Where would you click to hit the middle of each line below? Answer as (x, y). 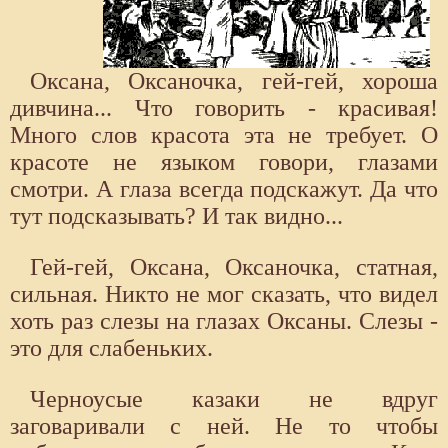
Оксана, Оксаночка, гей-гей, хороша (234, 81)
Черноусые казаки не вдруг (234, 399)
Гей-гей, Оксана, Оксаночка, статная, (234, 267)
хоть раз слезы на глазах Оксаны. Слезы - (224, 321)
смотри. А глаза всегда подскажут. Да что (224, 189)
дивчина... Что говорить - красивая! (224, 108)
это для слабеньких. (111, 348)
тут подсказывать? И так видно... (176, 216)
